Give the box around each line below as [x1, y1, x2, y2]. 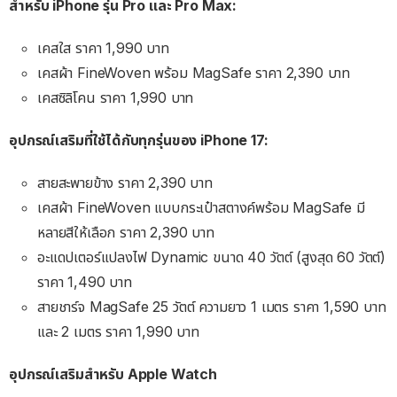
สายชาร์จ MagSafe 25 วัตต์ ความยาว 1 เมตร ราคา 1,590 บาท [37, 298, 386, 316]
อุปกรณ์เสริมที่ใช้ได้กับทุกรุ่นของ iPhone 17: [9, 131, 269, 150]
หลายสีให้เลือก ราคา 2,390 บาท [37, 223, 214, 242]
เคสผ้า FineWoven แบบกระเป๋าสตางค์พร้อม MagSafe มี [37, 198, 365, 217]
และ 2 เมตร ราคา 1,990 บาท [37, 323, 200, 341]
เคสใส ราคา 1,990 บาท [37, 39, 169, 58]
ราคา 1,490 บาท [37, 273, 132, 292]
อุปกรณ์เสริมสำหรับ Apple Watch [9, 365, 217, 384]
